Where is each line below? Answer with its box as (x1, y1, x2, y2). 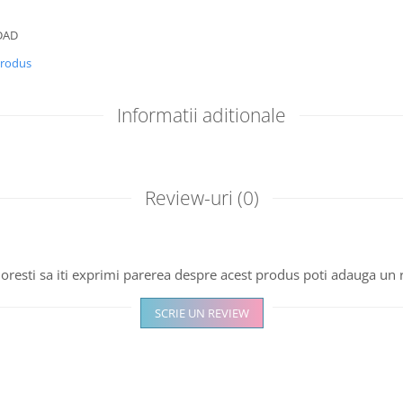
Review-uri (144, 185, 237, 210)
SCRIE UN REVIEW (154, 305, 249, 321)
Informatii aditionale (117, 103, 286, 128)
